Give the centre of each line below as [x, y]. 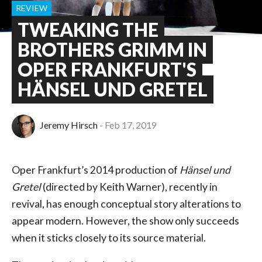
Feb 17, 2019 [131, 125]
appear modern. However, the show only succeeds [125, 221]
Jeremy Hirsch [69, 125]
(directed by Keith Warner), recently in [129, 187]
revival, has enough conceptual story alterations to [126, 204]
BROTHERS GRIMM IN [112, 49]
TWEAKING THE [88, 30]
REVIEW [32, 8]
